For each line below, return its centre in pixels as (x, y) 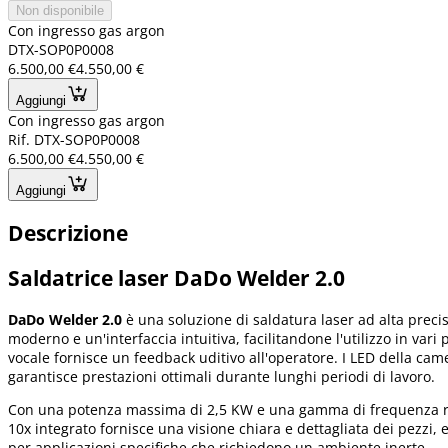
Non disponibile (60, 11)
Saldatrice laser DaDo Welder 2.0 (176, 278)
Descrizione (68, 232)
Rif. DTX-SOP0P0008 (74, 140)
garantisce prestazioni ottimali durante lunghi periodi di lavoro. (221, 376)
